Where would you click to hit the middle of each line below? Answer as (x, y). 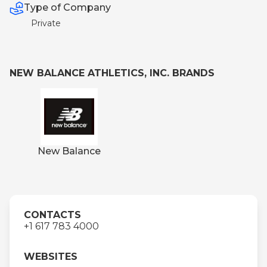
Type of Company (67, 7)
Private (46, 23)
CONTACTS (52, 215)
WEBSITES (51, 256)
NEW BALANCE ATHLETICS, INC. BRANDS (112, 73)
